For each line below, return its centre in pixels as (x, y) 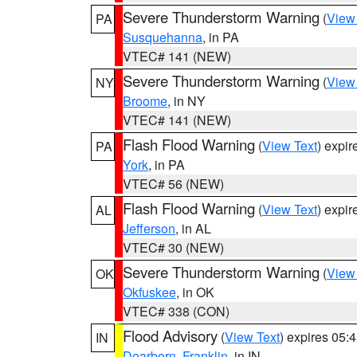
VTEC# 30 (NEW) (173, 247)
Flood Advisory (170, 335)
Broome (145, 101)
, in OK (195, 292)
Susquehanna (163, 37)
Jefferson (149, 228)
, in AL (193, 228)
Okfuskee (149, 292)
